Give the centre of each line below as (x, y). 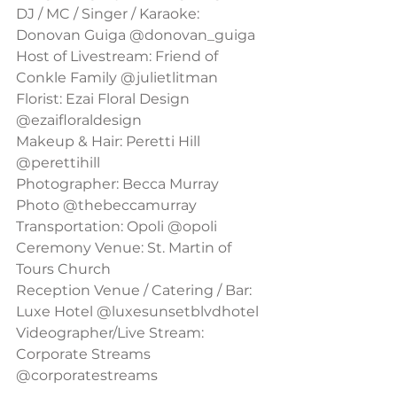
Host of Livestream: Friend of (119, 56)
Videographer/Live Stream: (112, 333)
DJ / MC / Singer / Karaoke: (109, 14)
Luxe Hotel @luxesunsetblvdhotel (137, 311)
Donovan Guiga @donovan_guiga (136, 35)
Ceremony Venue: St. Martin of (125, 248)
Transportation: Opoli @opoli (117, 226)
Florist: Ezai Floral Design (105, 99)
